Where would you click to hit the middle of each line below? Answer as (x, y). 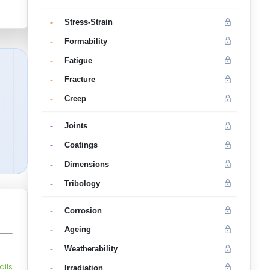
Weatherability (91, 249)
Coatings (81, 145)
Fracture (80, 80)
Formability (86, 41)
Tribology (82, 183)
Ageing (77, 230)
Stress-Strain (88, 22)
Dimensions (86, 164)
